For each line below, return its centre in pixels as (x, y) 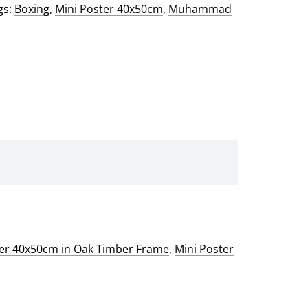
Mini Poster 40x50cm (109, 9)
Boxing (32, 9)
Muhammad (200, 9)
